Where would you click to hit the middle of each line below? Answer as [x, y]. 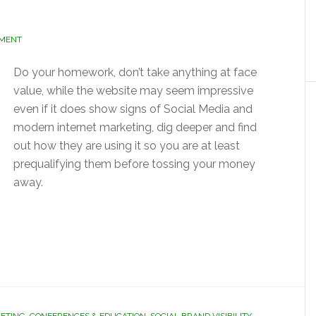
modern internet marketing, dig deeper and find [135, 127]
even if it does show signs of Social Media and [133, 109]
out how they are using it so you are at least [127, 146]
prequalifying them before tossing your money [134, 164]
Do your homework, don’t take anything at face [135, 72]
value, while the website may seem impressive [133, 91]
